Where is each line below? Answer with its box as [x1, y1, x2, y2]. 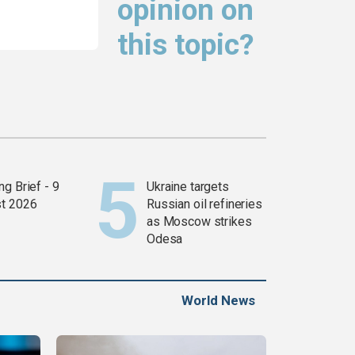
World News [181, 292, 255, 309]
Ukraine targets [147, 179, 229, 195]
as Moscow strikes [147, 214, 252, 230]
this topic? [117, 28, 254, 63]
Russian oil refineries [147, 197, 262, 212]
